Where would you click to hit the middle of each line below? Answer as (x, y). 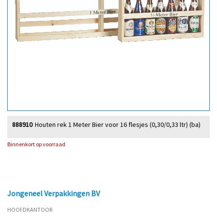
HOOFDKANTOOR (30, 209)
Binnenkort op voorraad (36, 144)
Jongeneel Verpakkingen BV (54, 193)
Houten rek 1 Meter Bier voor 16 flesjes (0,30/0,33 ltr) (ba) (118, 124)
